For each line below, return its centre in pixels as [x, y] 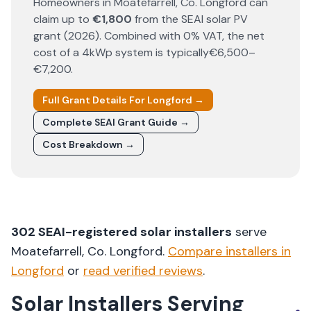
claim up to [63, 19]
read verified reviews [143, 271]
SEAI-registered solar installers [134, 232]
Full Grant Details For [95, 100]
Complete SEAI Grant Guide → [116, 122]
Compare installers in [229, 251]
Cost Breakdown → [89, 144]
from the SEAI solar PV [190, 19]
